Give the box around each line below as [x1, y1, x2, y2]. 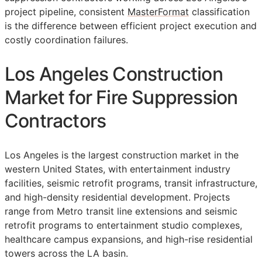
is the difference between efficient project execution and [5, 20, 257, 32]
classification [189, 6, 250, 18]
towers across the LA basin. [5, 247, 128, 260]
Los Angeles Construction [5, 62, 223, 85]
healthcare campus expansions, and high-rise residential [5, 233, 253, 246]
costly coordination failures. [5, 34, 128, 46]
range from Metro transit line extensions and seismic [5, 205, 237, 218]
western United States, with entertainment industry [5, 163, 230, 175]
